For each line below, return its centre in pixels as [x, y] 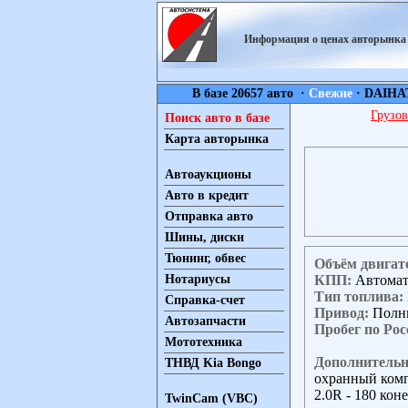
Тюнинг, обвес [205, 258]
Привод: [342, 312]
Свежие [330, 93]
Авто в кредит [207, 195]
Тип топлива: [359, 296]
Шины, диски [204, 237]
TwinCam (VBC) [211, 398]
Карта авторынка [217, 139]
